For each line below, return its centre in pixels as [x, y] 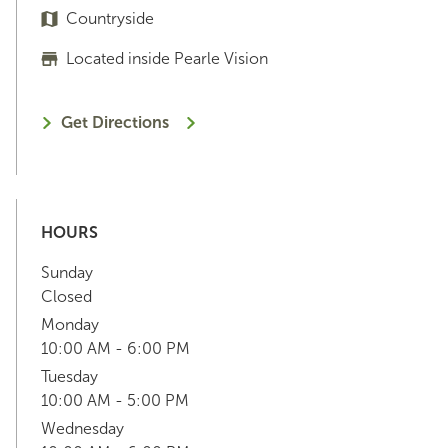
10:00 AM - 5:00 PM [115, 400]
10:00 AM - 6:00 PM [115, 348]
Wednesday [82, 428]
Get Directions [115, 122]
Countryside [110, 18]
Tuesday [69, 376]
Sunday [67, 272]
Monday [70, 324]
